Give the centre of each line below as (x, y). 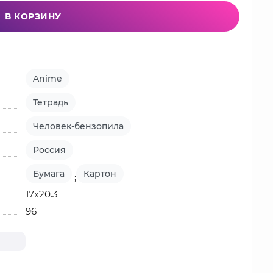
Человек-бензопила (79, 126)
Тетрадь (51, 102)
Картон (100, 174)
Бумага (49, 174)
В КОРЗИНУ (33, 16)
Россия (50, 150)
